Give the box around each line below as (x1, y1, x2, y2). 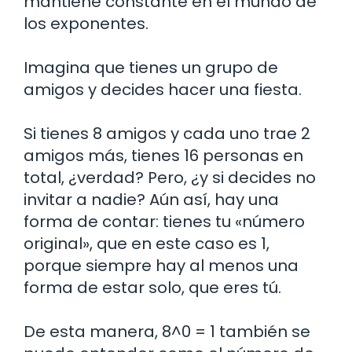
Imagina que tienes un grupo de (24, 56, 278, 79)
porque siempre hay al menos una (24, 254, 299, 277)
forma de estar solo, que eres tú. (24, 276, 281, 299)
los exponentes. (24, 12, 148, 35)
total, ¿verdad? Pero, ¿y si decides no (24, 166, 316, 189)
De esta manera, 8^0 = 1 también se (24, 320, 310, 343)
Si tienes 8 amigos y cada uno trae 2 (24, 122, 310, 145)
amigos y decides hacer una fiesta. (24, 78, 302, 101)
